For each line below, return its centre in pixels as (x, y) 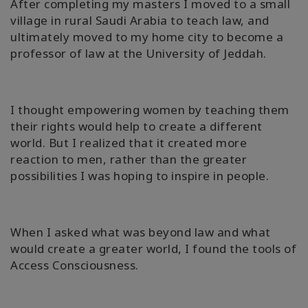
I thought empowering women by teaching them (150, 110)
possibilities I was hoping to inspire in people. (140, 176)
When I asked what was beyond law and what (141, 232)
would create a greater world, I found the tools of (153, 249)
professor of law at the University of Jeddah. (139, 54)
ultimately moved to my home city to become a (147, 37)
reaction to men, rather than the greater (129, 159)
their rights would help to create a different (136, 126)
